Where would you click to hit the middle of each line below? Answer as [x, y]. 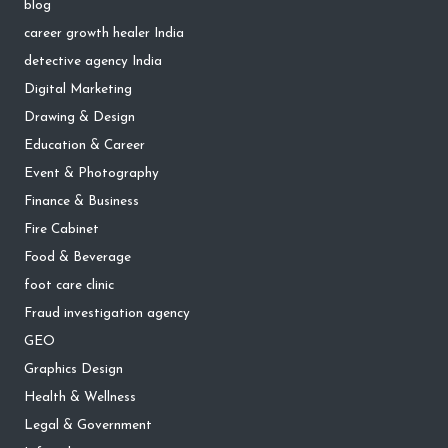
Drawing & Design [79, 118]
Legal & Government [88, 426]
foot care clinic [69, 286]
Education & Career [84, 146]
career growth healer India [104, 34]
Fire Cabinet [61, 230]
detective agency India [93, 62]
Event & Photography [91, 174]
